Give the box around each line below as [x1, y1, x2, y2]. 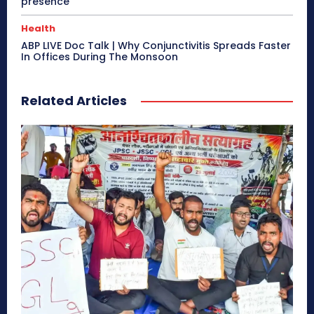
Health [21, 21, 55, 35]
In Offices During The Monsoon [21, 49, 178, 64]
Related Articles [21, 91, 127, 109]
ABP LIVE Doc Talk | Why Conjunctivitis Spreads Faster [21, 38, 291, 53]
